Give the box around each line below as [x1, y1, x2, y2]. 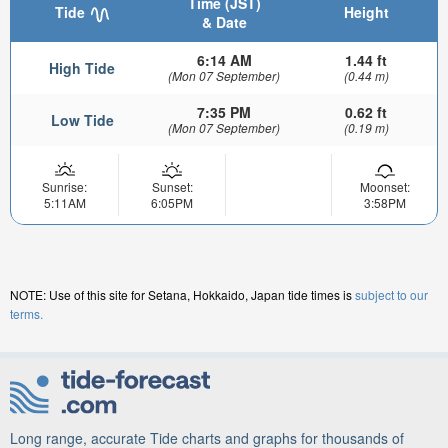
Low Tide [50, 110, 114, 131]
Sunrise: [42, 178, 87, 196]
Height [343, 2, 389, 23]
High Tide [49, 58, 115, 79]
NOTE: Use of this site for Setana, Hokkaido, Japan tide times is [10, 286, 355, 304]
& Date [201, 12, 247, 33]
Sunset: [151, 178, 193, 196]
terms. [10, 305, 43, 323]
